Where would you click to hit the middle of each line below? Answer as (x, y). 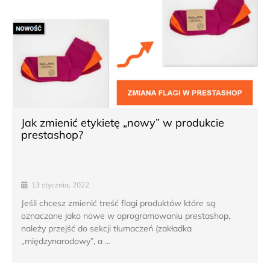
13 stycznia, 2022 (60, 184)
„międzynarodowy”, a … (66, 241)
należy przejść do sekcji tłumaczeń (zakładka (106, 228)
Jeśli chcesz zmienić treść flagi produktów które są (118, 203)
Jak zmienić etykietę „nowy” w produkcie (123, 122)
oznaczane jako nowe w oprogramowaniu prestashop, (126, 215)
